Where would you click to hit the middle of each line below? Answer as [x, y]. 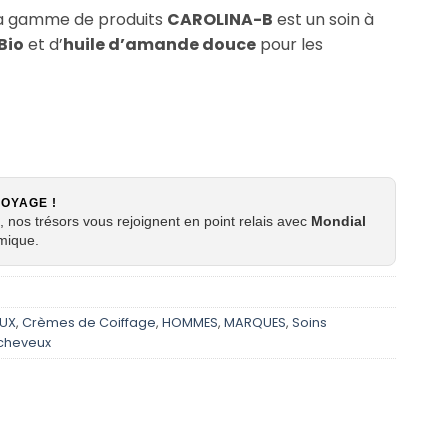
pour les [289, 45]
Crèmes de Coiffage [89, 323]
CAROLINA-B [220, 20]
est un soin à [323, 20]
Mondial [338, 221]
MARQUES [255, 323]
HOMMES [190, 323]
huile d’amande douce [159, 45]
